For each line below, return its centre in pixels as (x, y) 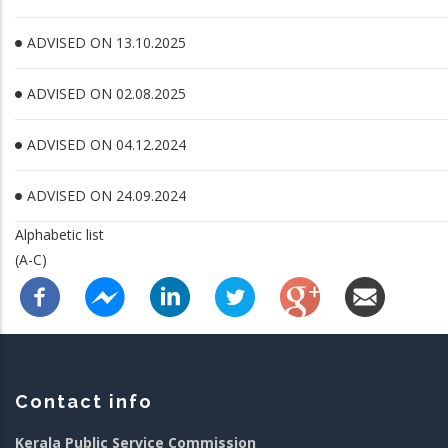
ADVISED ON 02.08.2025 (106, 93)
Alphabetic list (59, 234)
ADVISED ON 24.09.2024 (106, 195)
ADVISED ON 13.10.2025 (106, 42)
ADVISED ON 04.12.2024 (106, 144)
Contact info (84, 401)
